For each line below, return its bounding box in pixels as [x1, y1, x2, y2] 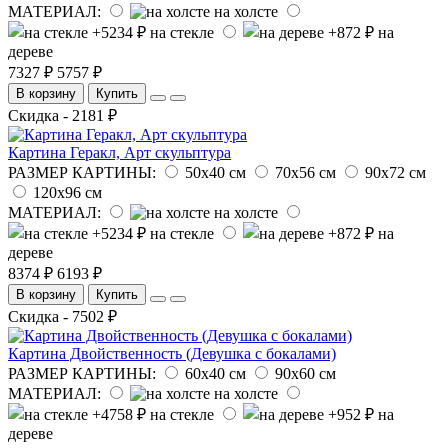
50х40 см [185, 163, 246, 181]
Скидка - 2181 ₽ [8, 106, 117, 124]
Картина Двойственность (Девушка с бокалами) [8, 344, 336, 362]
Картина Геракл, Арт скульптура [8, 143, 231, 161]
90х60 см [275, 364, 336, 382]
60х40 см [185, 364, 246, 382]
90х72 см [365, 163, 426, 181]
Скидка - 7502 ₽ [8, 307, 117, 325]
